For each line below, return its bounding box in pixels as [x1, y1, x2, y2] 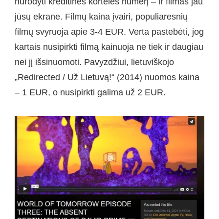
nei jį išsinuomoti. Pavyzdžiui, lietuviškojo [15, 57, 174, 67]
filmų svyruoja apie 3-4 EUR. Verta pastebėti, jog [15, 27, 204, 37]
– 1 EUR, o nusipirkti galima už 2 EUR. [15, 88, 166, 98]
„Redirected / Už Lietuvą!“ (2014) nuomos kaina [15, 72, 199, 83]
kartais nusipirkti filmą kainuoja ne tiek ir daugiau [15, 42, 203, 52]
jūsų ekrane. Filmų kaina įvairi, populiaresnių [15, 12, 188, 22]
